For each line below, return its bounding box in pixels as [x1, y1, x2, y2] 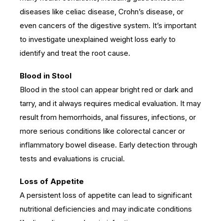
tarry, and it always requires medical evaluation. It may [20, 98, 201, 108]
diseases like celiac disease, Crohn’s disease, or [20, 6, 184, 16]
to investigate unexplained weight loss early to [20, 34, 176, 44]
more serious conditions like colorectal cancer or [20, 126, 185, 136]
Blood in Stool [20, 71, 72, 80]
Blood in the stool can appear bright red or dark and [20, 84, 193, 94]
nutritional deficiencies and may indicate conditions [20, 204, 192, 214]
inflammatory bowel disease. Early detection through [20, 140, 197, 149]
